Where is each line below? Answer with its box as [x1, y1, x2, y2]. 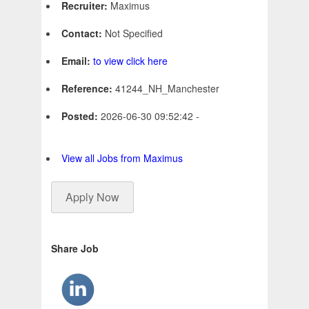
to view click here [93, 54, 168, 68]
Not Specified [105, 26, 163, 41]
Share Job [51, 241, 99, 256]
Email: [61, 54, 93, 68]
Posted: [61, 109, 101, 123]
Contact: [61, 26, 105, 41]
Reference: [61, 81, 115, 96]
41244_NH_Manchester [115, 81, 219, 96]
